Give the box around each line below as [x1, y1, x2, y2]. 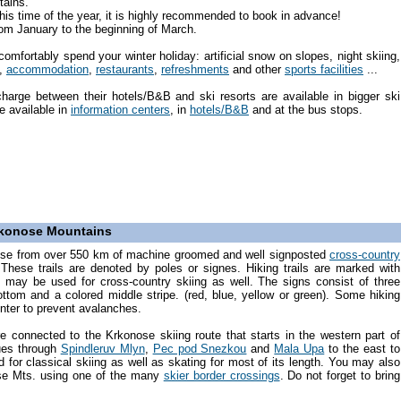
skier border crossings [163, 368, 280, 382]
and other [229, 62, 285, 76]
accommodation [6, 62, 89, 76]
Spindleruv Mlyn [60, 341, 145, 355]
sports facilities [285, 62, 363, 76]
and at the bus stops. [249, 102, 363, 116]
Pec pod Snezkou [152, 341, 247, 355]
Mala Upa [274, 341, 325, 355]
